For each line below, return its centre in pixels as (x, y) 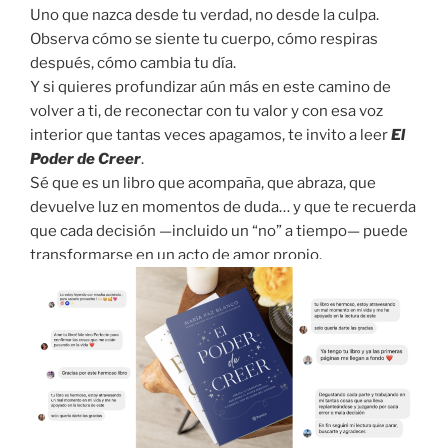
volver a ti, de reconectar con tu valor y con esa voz (206, 111)
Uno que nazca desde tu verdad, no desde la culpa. (204, 15)
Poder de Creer (85, 159)
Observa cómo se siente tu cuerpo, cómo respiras (204, 39)
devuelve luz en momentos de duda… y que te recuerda (223, 207)
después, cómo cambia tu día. (133, 63)
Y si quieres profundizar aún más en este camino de (210, 87)
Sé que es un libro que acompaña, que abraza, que (203, 183)
